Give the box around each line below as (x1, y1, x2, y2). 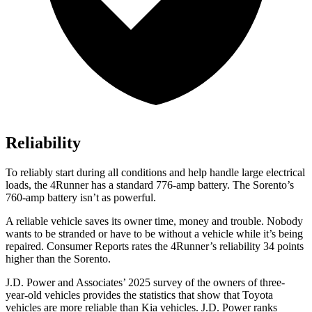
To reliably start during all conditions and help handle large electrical (6, 166, 305, 179)
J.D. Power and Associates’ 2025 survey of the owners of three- (6, 276, 285, 289)
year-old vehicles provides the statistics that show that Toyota (6, 289, 273, 302)
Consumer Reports (47, 240, 129, 253)
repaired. (6, 240, 47, 253)
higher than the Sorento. (6, 253, 111, 265)
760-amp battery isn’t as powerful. (6, 192, 156, 204)
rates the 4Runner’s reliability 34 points (129, 240, 304, 253)
